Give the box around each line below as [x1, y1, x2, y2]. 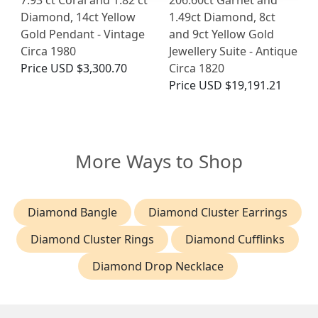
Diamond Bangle [28, 204, 117, 220]
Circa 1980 [21, 43, 76, 59]
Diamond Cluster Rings [31, 231, 154, 247]
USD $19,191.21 [199, 77, 282, 93]
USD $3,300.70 [50, 60, 127, 76]
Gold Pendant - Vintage [21, 26, 145, 42]
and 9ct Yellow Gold [169, 26, 274, 42]
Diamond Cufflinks [185, 231, 285, 247]
